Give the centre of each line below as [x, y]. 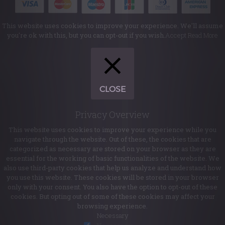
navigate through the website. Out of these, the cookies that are [113, 139]
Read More [203, 35]
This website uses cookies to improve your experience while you [113, 130]
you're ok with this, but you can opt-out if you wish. [86, 35]
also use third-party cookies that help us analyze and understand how [113, 168]
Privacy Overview [113, 115]
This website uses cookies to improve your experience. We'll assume [113, 26]
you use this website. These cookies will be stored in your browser [113, 178]
